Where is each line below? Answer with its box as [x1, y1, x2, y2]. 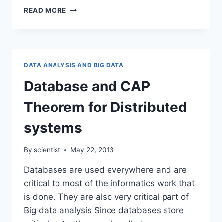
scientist [34, 146, 61, 154]
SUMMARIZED [66, 14, 115, 22]
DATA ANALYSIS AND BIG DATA [24, 61, 124, 69]
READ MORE [24, 6, 67, 14]
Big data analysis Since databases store [24, 205, 184, 216]
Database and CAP [24, 77, 150, 95]
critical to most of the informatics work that [24, 178, 195, 189]
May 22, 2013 [70, 146, 114, 154]
